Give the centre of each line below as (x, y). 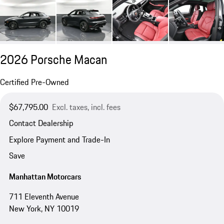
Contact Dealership (41, 123)
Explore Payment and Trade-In (59, 139)
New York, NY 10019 (44, 208)
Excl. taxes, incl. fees (86, 107)
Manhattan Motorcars (45, 176)
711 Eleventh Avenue (44, 196)
